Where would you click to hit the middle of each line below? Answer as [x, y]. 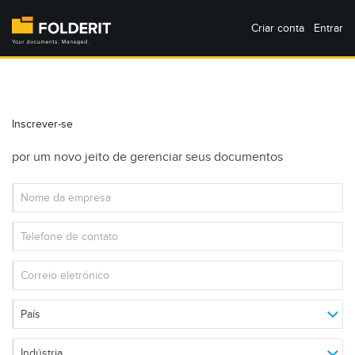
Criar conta [278, 28]
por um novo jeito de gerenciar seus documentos [147, 157]
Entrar [328, 28]
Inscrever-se [42, 124]
